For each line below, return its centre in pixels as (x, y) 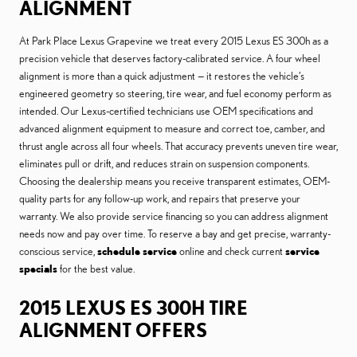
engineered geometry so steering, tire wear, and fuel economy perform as (175, 94)
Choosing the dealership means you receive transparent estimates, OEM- (175, 181)
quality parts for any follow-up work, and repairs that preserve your (160, 199)
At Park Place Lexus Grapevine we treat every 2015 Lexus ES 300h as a (174, 41)
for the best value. (96, 269)
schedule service (137, 251)
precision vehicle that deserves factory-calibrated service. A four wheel (170, 59)
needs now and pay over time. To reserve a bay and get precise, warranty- (175, 234)
